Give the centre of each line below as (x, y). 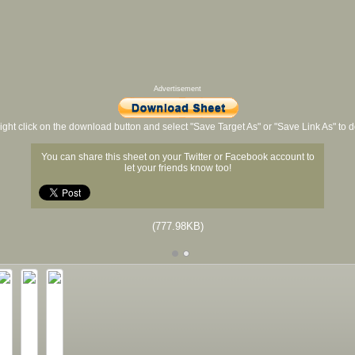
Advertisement (177, 89)
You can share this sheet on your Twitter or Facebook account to (177, 157)
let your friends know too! (177, 168)
